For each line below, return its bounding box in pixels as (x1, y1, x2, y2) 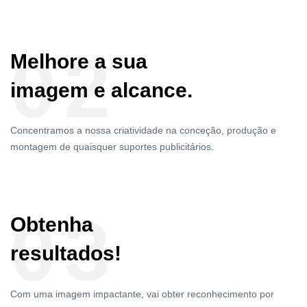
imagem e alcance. (10, 78, 193, 101)
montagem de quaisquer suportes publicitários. (10, 141, 214, 153)
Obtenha (10, 213, 93, 236)
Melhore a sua (10, 49, 147, 73)
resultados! (10, 242, 121, 265)
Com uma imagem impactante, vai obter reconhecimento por (10, 288, 274, 299)
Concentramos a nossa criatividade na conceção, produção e (10, 125, 276, 136)
